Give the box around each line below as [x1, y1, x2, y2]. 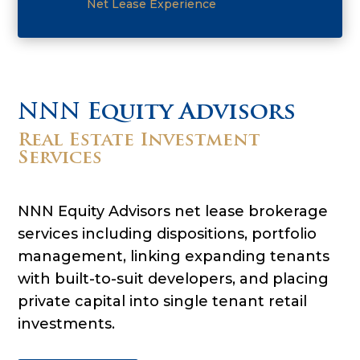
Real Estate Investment [18, 131, 261, 150]
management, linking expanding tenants [18, 247, 330, 265]
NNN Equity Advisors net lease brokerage [18, 202, 329, 220]
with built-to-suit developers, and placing [18, 269, 329, 288]
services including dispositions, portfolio [18, 224, 317, 243]
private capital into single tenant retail [18, 292, 308, 310]
